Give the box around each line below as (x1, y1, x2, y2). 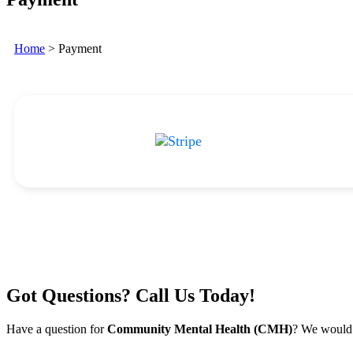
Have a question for (6, 321, 107, 336)
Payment (58, 41, 102, 55)
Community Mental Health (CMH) (107, 321, 292, 336)
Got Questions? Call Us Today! (6, 284, 255, 306)
